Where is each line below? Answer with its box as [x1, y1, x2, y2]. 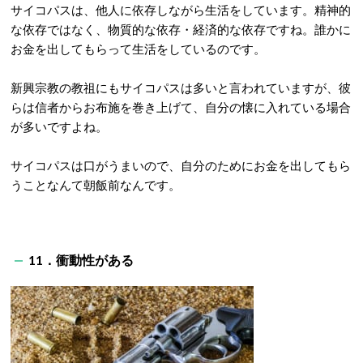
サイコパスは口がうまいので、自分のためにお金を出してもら [11, 158, 351, 173]
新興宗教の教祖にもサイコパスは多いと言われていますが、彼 [11, 80, 351, 95]
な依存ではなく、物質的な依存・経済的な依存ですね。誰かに [11, 22, 351, 36]
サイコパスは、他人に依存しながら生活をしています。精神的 [11, 2, 351, 17]
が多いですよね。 [11, 119, 108, 134]
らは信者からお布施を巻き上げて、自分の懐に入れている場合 [11, 100, 351, 114]
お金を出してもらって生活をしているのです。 [11, 41, 266, 56]
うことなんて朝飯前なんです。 [11, 177, 181, 192]
